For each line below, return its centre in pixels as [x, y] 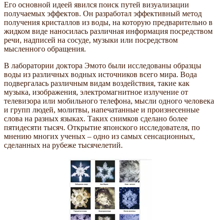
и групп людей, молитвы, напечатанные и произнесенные [102, 110]
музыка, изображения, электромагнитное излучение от [96, 92]
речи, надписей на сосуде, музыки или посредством [91, 40]
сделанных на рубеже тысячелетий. [63, 145]
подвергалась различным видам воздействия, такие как [97, 83]
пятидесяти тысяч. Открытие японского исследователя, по [102, 127]
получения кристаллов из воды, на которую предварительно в [108, 22]
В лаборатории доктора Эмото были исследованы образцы [103, 65]
